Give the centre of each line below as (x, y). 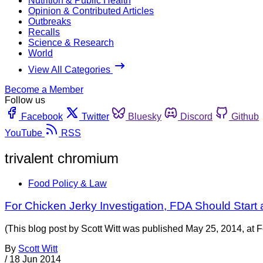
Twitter (95, 116)
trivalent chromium (62, 158)
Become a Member (44, 89)
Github (245, 116)
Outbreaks (50, 21)
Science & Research (71, 42)
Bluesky (145, 116)
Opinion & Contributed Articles (91, 11)
